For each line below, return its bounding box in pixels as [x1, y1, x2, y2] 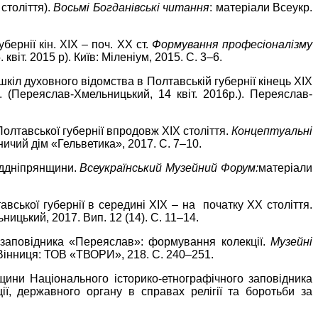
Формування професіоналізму [151, 38, 313, 50]
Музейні [270, 235, 312, 248]
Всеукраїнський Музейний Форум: [79, 161, 259, 174]
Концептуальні [231, 124, 312, 137]
